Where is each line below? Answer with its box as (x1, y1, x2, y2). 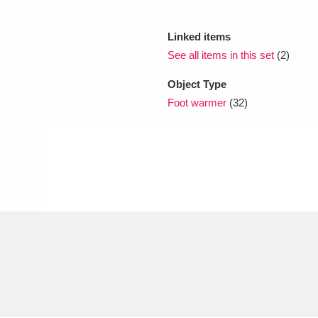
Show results (170, 171, 234, 185)
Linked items (168, 30, 231, 43)
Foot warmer (168, 96, 226, 109)
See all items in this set (168, 48, 274, 61)
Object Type (168, 77, 226, 90)
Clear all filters (21, 172, 93, 184)
